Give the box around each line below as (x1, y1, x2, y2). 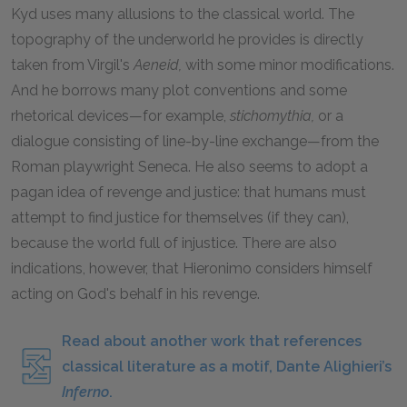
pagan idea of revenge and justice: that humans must (11, 184, 366, 201)
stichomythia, (230, 107, 314, 124)
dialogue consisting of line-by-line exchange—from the (11, 133, 379, 150)
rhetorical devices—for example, (11, 107, 230, 124)
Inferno (62, 383, 109, 401)
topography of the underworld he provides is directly (11, 31, 363, 48)
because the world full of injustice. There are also (11, 234, 337, 252)
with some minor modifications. (182, 56, 394, 74)
